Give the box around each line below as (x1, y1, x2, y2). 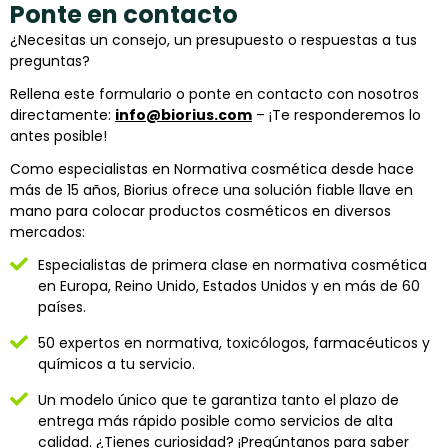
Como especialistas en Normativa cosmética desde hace (10, 158, 414, 179)
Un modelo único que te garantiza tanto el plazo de (37, 389, 399, 410)
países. (37, 296, 86, 317)
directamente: (10, 104, 115, 125)
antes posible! (10, 125, 107, 146)
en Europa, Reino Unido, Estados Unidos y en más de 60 (37, 275, 420, 296)
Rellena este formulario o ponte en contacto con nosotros (10, 83, 419, 104)
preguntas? (10, 50, 90, 71)
